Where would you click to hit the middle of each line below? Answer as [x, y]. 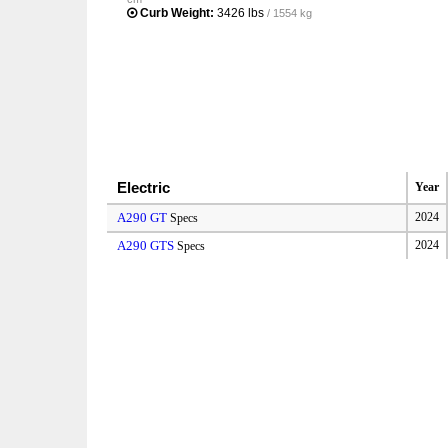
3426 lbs [240, 12]
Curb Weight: [177, 12]
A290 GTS [146, 245]
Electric [144, 187]
